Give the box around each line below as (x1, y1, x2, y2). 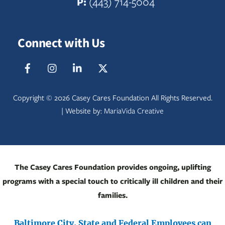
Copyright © (13, 92, 54, 103)
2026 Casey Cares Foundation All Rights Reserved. (54, 92, 212, 103)
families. (97, 189, 128, 201)
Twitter (113, 55, 144, 71)
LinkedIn (87, 55, 125, 71)
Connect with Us (18, 34, 105, 52)
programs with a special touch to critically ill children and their (3, 175, 222, 187)
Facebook (37, 55, 81, 71)
